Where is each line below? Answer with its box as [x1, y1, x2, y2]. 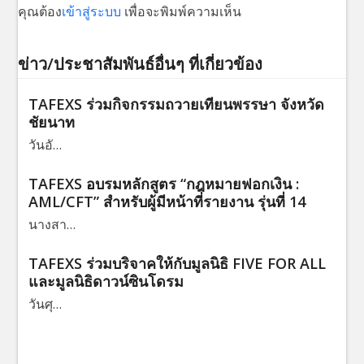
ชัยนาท [28, 111, 75, 132]
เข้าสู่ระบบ [62, 2, 122, 20]
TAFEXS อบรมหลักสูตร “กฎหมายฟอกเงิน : [28, 173, 299, 193]
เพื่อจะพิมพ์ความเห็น [121, 2, 242, 20]
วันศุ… [28, 294, 62, 313]
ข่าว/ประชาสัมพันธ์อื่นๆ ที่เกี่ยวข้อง [18, 52, 263, 75]
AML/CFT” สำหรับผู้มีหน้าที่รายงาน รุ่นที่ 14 [28, 191, 305, 211]
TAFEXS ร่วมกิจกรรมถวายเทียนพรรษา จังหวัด [28, 93, 324, 114]
